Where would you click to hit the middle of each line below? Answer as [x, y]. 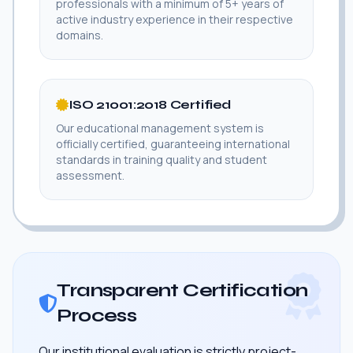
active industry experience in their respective [175, 19]
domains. [80, 35]
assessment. [90, 175]
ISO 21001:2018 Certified [150, 104]
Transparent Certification [182, 290]
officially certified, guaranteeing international [173, 143]
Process [97, 315]
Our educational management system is [160, 128]
